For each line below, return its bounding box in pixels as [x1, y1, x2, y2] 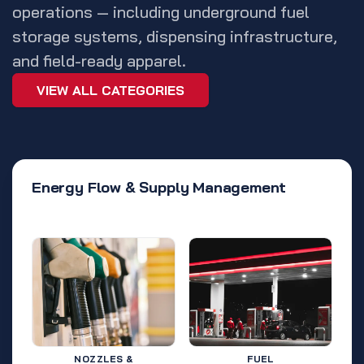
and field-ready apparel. [12, 50, 186, 71]
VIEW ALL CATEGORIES [32, 81, 188, 98]
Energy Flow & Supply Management [32, 177, 287, 197]
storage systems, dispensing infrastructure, [12, 25, 337, 46]
